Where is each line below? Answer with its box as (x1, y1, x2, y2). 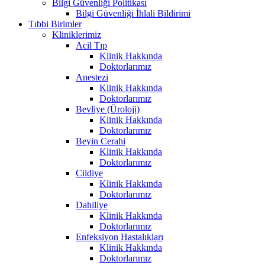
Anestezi (76, 72, 108, 82)
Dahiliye (76, 199, 108, 210)
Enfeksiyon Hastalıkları (76, 231, 163, 242)
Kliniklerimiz (52, 29, 101, 40)
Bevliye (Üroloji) (76, 104, 140, 114)
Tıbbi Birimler (28, 18, 82, 29)
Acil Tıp (76, 40, 107, 50)
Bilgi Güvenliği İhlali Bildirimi (76, 8, 190, 18)
